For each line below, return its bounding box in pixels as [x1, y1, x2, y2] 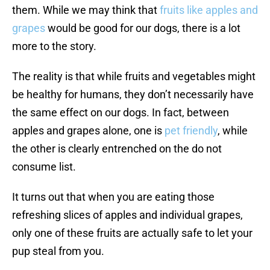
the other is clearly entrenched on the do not [12, 142, 222, 155]
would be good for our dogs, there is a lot [45, 22, 240, 35]
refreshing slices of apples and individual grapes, [12, 209, 243, 222]
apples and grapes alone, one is [12, 124, 165, 137]
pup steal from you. [12, 245, 104, 258]
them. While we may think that [12, 4, 160, 17]
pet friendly [165, 124, 218, 137]
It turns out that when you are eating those [12, 190, 215, 204]
